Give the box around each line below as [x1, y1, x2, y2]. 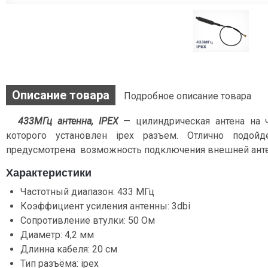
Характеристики [6, 167, 95, 179]
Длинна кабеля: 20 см [20, 243, 117, 255]
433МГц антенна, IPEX [18, 115, 124, 127]
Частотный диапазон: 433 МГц [20, 186, 154, 198]
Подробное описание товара [124, 90, 251, 102]
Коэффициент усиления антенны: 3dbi [20, 200, 190, 212]
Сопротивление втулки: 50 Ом [20, 215, 155, 227]
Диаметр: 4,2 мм [20, 229, 94, 241]
